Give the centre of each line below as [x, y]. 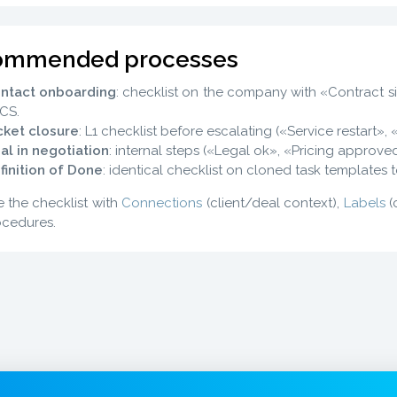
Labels [364, 202]
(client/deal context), [273, 202]
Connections [162, 202]
